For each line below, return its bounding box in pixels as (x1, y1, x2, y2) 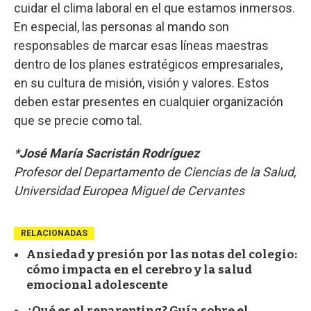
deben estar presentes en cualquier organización (14, 94, 283, 109)
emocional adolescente (26, 277, 168, 292)
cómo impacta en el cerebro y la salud (26, 262, 252, 277)
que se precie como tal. (14, 112, 142, 128)
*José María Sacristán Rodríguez (14, 145, 199, 160)
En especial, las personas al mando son (14, 19, 229, 34)
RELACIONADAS (21, 228, 87, 238)
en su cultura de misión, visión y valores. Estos (14, 75, 269, 90)
